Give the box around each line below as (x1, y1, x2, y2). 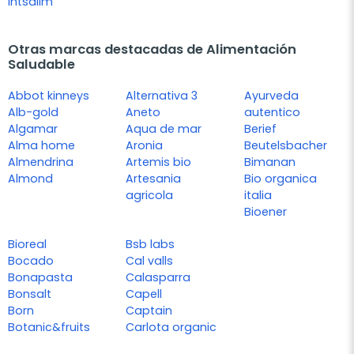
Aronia (126, 137, 164, 154)
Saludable (8, 55, 75, 74)
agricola (126, 187, 174, 204)
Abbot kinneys (8, 88, 89, 104)
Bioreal (8, 236, 47, 253)
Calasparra (126, 269, 191, 286)
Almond (8, 171, 53, 187)
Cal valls (126, 253, 174, 269)
